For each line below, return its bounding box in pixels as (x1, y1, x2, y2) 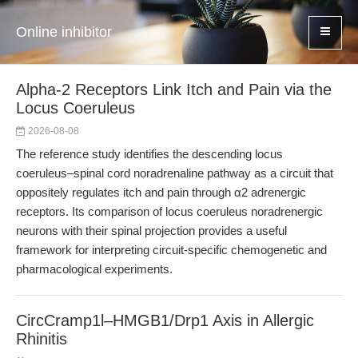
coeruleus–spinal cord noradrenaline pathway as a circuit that (16, 166, 333, 180)
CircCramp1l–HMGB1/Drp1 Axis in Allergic (16, 312, 314, 329)
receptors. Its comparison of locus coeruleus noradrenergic (16, 205, 323, 218)
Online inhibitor (16, 24, 112, 40)
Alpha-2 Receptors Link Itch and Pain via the (16, 81, 332, 98)
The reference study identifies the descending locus (16, 147, 283, 161)
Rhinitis (16, 330, 67, 348)
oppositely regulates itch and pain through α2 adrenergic (16, 185, 306, 199)
